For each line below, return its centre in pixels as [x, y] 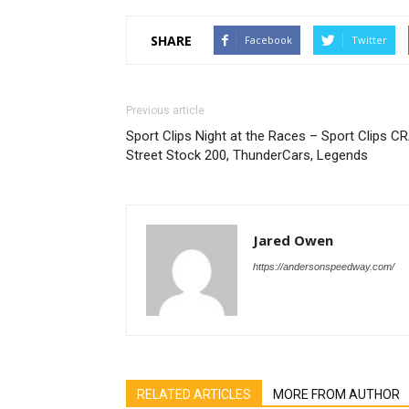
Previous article [165, 110]
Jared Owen [293, 240]
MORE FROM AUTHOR [336, 394]
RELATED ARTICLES [194, 394]
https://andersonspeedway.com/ [324, 267]
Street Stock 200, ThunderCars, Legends [247, 155]
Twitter [369, 40]
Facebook [268, 40]
